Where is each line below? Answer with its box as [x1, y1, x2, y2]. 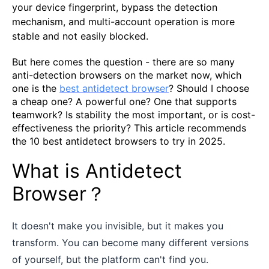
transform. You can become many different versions [12, 236, 249, 249]
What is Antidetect [12, 159, 182, 183]
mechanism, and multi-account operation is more [12, 15, 235, 28]
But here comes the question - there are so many [12, 55, 235, 68]
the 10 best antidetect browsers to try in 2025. [12, 134, 225, 147]
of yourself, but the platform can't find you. [12, 253, 208, 265]
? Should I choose [169, 82, 249, 94]
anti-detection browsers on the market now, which [12, 68, 241, 81]
